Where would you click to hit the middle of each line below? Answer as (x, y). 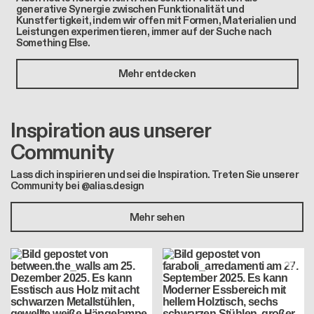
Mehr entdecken (157, 74)
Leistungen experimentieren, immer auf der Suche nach (144, 31)
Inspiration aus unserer (110, 131)
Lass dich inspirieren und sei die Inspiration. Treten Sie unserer (155, 175)
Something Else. (53, 42)
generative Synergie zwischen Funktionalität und (130, 9)
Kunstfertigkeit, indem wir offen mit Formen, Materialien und (156, 20)
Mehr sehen (157, 217)
